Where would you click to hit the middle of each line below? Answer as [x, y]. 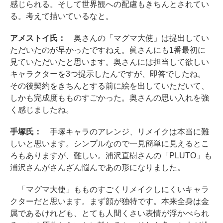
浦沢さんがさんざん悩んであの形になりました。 [98, 167]
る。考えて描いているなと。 [62, 16]
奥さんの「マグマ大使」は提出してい [137, 38]
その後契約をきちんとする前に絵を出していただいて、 [110, 86]
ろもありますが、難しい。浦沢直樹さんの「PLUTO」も [111, 156]
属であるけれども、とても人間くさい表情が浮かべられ [110, 213]
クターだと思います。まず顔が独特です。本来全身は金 [110, 201]
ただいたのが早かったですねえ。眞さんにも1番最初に [108, 50]
